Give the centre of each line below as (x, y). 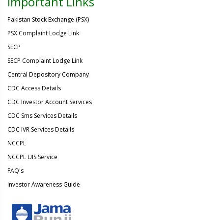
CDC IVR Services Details (41, 129)
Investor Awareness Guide (44, 184)
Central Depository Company (48, 74)
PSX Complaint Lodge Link (43, 33)
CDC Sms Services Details (42, 116)
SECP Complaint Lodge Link (45, 61)
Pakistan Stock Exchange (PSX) (48, 19)
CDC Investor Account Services (50, 102)
